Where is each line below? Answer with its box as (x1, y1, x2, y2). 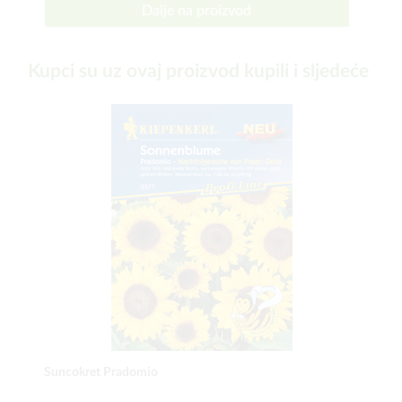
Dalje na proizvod (142, 4, 252, 18)
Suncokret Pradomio (44, 366, 158, 379)
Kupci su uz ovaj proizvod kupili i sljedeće (28, 62, 369, 81)
